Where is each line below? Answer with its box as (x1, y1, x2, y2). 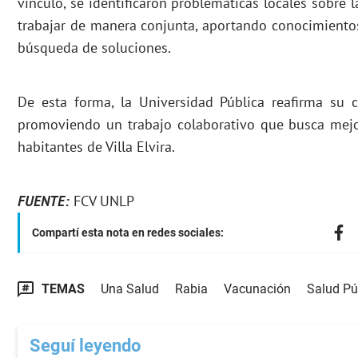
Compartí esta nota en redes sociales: (32, 226, 224, 240)
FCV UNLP (70, 192, 134, 211)
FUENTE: (18, 192, 70, 211)
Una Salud (101, 281, 159, 297)
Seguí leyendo (30, 336, 141, 356)
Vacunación (224, 281, 291, 297)
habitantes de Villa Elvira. (18, 137, 175, 157)
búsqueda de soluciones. (18, 38, 171, 58)
